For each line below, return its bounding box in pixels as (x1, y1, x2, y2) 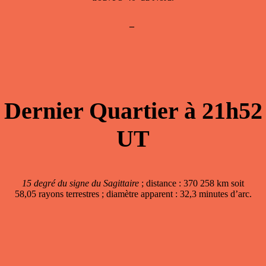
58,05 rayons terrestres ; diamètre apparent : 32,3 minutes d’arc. (14, 188, 252, 199)
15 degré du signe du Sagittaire (22, 178, 139, 188)
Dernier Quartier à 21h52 (4, 97, 262, 124)
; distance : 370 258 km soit (139, 178, 244, 188)
